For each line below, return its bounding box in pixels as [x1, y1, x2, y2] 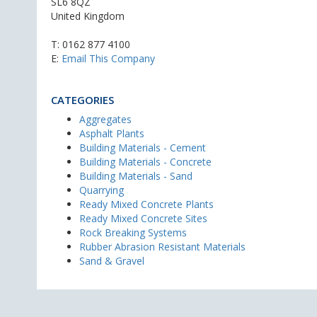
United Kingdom [51, 9, 125, 23]
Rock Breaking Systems [79, 226, 187, 239]
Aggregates [79, 113, 132, 126]
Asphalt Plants [79, 127, 144, 140]
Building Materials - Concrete [79, 155, 212, 168]
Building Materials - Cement [79, 141, 206, 154]
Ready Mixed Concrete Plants [79, 197, 214, 211]
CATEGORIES [51, 93, 114, 107]
